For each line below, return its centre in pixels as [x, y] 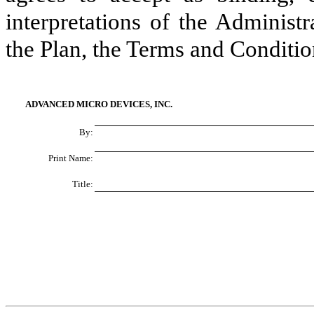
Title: [83, 184]
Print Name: [71, 158]
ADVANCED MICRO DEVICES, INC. [99, 104]
